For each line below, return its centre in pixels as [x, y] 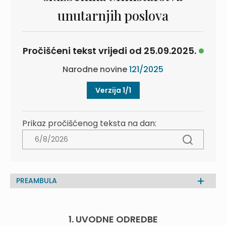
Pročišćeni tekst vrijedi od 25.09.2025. [109, 51]
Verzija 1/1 [113, 90]
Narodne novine [96, 69]
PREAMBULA [37, 181]
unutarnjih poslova [113, 15]
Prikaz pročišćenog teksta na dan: [89, 123]
